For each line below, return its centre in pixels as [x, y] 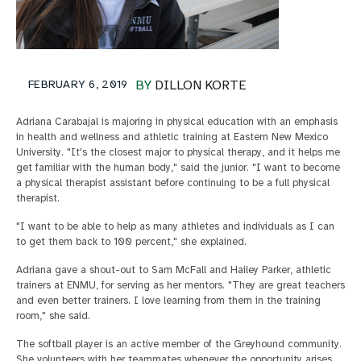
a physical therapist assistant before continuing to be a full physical [173, 183]
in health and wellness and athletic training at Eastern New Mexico [172, 137]
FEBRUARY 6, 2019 [78, 84]
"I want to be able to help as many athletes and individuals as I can [175, 226]
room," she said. [53, 315]
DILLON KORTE [201, 85]
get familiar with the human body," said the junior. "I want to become [178, 167]
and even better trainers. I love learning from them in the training [168, 300]
